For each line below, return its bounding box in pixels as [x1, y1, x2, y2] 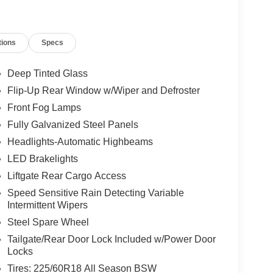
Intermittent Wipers [7, 200, 88, 211]
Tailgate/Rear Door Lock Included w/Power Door [7, 234, 216, 245]
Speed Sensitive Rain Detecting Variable [7, 188, 184, 199]
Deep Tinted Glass [7, 68, 88, 79]
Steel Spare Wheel [7, 217, 89, 228]
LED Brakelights [7, 154, 78, 165]
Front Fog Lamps [7, 102, 81, 113]
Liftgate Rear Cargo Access [7, 171, 126, 182]
